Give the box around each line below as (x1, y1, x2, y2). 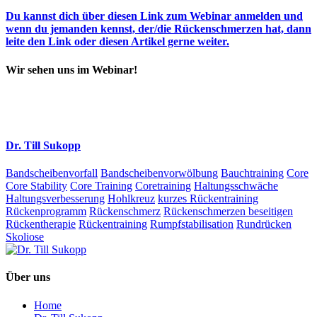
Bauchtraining (221, 167, 284, 180)
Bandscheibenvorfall (6, 167, 98, 180)
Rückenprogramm (6, 205, 86, 218)
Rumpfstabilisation (150, 218, 234, 231)
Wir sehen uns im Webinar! (6, 63, 137, 76)
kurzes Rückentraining (158, 192, 258, 205)
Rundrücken (236, 218, 292, 231)
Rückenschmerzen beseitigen (163, 205, 293, 218)
